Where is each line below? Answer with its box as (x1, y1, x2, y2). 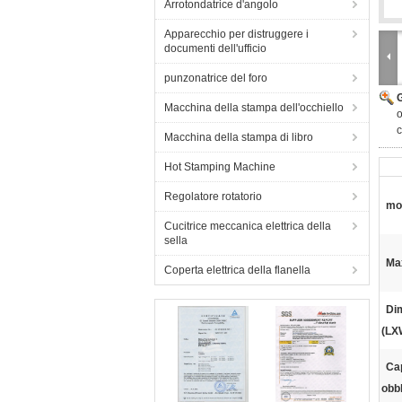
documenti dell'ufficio (164, 42, 267, 55)
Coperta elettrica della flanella (164, 264, 310, 276)
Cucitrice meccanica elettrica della (164, 220, 331, 232)
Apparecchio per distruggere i (164, 28, 309, 40)
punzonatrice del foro (164, 72, 267, 84)
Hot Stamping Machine (164, 161, 275, 173)
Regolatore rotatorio (164, 190, 262, 203)
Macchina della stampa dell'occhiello (164, 101, 344, 114)
